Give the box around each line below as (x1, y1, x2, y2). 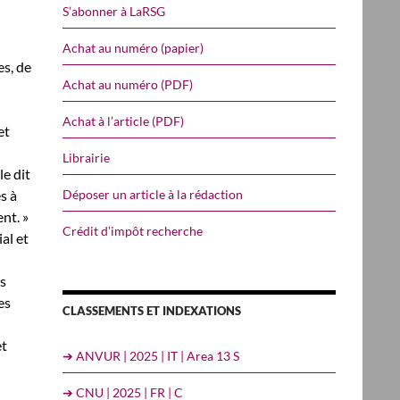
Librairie (62, 149, 110, 165)
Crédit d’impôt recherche (62, 222, 203, 238)
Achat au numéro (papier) (62, 39, 204, 55)
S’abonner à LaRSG (62, 3, 165, 19)
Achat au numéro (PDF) (62, 76, 193, 92)
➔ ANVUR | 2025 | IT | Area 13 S (62, 347, 239, 363)
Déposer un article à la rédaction (62, 186, 243, 202)
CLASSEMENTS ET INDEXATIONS (62, 303, 241, 318)
